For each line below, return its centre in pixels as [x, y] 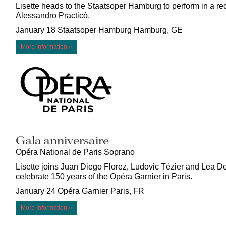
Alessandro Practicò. [53, 16]
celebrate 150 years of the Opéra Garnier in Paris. [105, 177]
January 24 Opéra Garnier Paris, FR [80, 191]
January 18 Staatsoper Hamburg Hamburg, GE [99, 30]
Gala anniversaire [62, 141]
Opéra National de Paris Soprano [75, 152]
